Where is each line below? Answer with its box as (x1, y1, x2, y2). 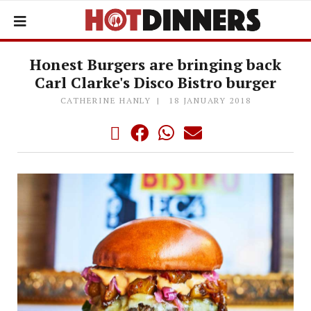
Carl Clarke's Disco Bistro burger (35, 72, 276, 92)
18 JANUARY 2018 (169, 95, 251, 106)
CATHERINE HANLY (60, 95, 151, 106)
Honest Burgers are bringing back (30, 54, 281, 74)
